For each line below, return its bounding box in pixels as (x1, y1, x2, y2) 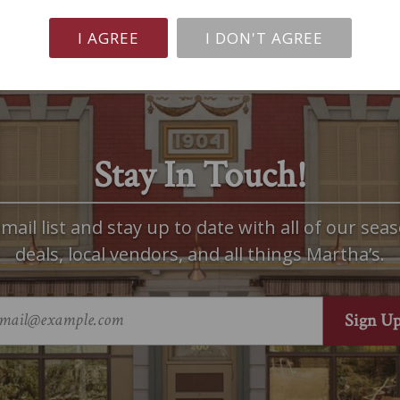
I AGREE (77, 28, 139, 48)
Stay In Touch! (94, 151, 306, 201)
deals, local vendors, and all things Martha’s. (15, 242, 385, 267)
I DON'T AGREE (204, 28, 323, 48)
